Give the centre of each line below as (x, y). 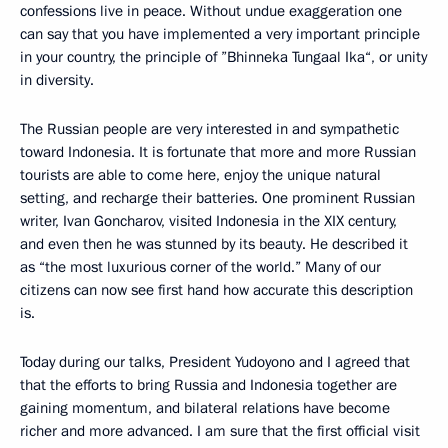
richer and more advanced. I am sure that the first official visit (220, 431)
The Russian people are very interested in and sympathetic (209, 129)
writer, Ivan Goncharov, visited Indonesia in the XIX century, (208, 221)
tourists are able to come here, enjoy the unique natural (200, 175)
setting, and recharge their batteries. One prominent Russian (217, 198)
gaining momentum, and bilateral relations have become (205, 408)
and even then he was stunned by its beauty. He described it (214, 244)
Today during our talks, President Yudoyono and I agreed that (215, 362)
